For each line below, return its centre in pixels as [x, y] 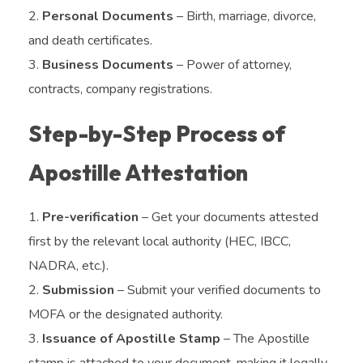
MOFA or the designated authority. [126, 314]
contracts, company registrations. [120, 89]
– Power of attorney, [233, 64]
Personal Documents [108, 16]
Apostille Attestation [138, 172]
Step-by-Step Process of [157, 133]
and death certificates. [90, 40]
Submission [78, 290]
